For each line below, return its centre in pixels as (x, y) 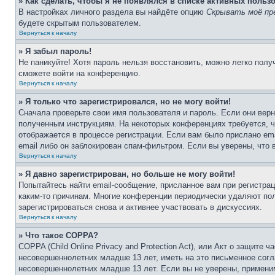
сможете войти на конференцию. (79, 73)
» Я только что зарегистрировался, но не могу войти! (125, 102)
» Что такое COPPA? (58, 235)
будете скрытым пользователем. (80, 23)
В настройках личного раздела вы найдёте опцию (112, 12)
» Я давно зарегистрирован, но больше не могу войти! (127, 174)
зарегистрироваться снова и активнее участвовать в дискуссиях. (140, 207)
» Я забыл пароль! (55, 51)
